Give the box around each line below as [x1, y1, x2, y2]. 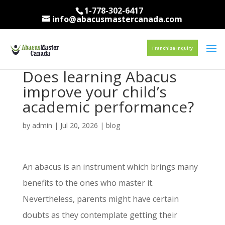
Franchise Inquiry [152, 45, 193, 51]
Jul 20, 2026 [60, 121, 98, 130]
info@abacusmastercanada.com [52, 14, 183, 25]
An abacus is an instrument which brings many [22, 161, 198, 172]
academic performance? [22, 96, 194, 117]
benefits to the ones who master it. [22, 177, 154, 188]
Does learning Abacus [22, 66, 177, 87]
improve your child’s [22, 81, 167, 102]
